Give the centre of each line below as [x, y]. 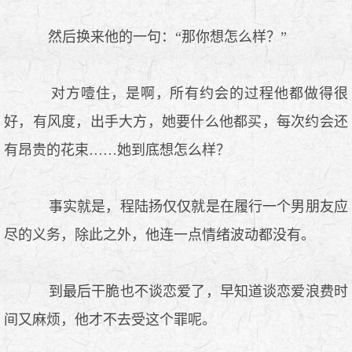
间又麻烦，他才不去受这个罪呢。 [110, 319]
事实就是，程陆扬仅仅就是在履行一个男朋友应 [190, 206]
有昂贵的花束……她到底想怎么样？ [117, 150]
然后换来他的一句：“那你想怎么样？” [159, 37]
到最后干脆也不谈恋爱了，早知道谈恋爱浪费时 [190, 291]
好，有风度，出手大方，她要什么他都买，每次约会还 [176, 121]
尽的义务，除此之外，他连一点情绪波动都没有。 [159, 235]
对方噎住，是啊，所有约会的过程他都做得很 [190, 93]
